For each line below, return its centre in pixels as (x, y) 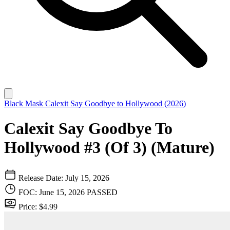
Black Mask (25, 103)
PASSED (102, 192)
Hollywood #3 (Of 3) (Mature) (109, 148)
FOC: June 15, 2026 (53, 192)
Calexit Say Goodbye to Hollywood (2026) (116, 103)
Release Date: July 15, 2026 (63, 178)
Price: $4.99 (37, 206)
